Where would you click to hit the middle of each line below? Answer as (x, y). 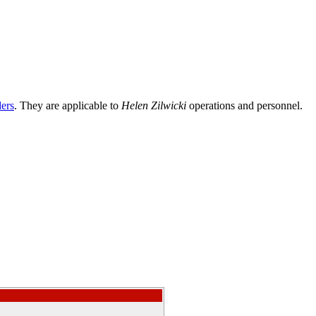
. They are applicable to (68, 106)
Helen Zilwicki (154, 106)
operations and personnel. (244, 106)
